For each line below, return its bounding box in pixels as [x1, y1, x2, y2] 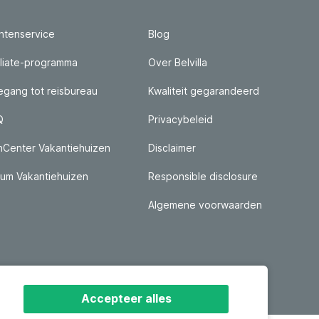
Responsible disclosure [148, 170, 258, 182]
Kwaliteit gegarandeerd [148, 85, 259, 97]
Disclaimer [148, 142, 196, 154]
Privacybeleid [148, 113, 213, 125]
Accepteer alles [80, 291, 172, 305]
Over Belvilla [148, 56, 207, 68]
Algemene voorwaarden [148, 199, 262, 211]
